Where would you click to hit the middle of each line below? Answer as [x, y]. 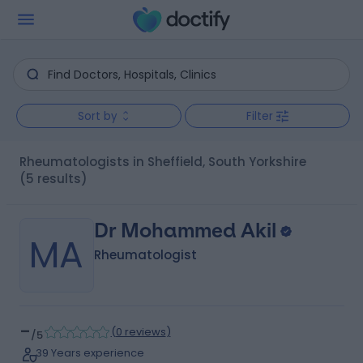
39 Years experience [90, 353]
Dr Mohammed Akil [185, 231]
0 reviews [141, 332]
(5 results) [53, 179]
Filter [260, 116]
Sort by [97, 116]
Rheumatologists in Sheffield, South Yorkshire [166, 162]
